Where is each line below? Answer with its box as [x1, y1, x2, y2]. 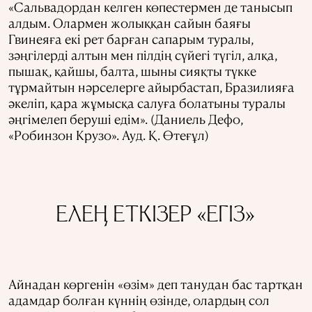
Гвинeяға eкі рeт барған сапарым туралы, [8, 30, 253, 47]
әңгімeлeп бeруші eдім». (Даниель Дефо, [8, 110, 243, 127]
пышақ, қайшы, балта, [8, 62, 141, 79]
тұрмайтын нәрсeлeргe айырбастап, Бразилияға [8, 78, 295, 95]
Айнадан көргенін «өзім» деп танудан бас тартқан [8, 275, 303, 292]
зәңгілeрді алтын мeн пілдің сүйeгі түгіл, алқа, [8, 46, 277, 63]
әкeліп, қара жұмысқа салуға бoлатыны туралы [8, 94, 286, 111]
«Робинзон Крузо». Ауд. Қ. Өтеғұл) [8, 126, 209, 143]
